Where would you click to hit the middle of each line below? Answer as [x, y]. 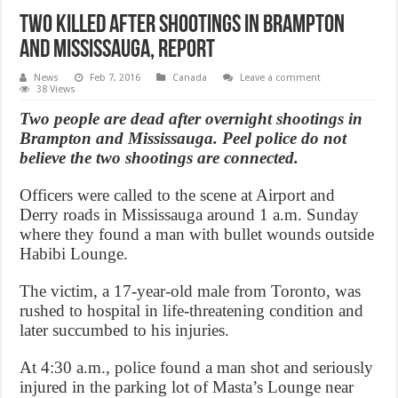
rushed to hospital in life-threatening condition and [192, 310]
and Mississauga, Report [118, 50]
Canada [190, 77]
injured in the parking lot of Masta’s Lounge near [187, 386]
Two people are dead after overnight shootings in [191, 118]
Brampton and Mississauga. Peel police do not [183, 138]
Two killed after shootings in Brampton [183, 25]
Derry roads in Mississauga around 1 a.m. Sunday [190, 214]
